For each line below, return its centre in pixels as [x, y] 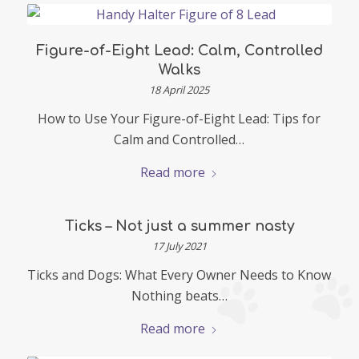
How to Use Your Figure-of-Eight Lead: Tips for [179, 118]
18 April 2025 [179, 89]
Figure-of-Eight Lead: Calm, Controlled [179, 50]
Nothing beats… [179, 295]
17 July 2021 [179, 246]
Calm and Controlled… [179, 139]
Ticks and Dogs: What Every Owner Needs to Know [179, 274]
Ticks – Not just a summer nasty [179, 226]
